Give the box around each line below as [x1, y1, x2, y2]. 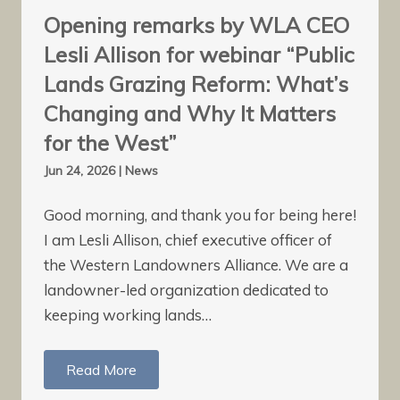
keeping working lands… [44, 304, 212, 324]
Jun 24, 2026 [44, 162, 119, 179]
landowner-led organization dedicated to [44, 279, 329, 299]
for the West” [44, 129, 177, 157]
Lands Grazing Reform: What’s [44, 71, 348, 98]
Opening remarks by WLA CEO [44, 12, 349, 39]
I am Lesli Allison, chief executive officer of [44, 229, 332, 249]
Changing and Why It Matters [44, 100, 336, 128]
